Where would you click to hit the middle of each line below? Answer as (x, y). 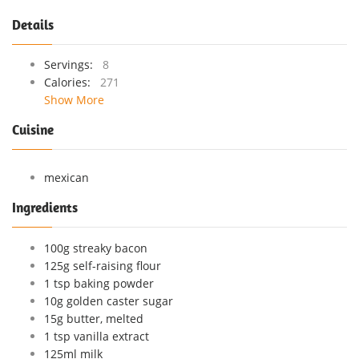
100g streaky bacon (96, 248)
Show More (74, 99)
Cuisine (33, 129)
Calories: (71, 82)
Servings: (72, 64)
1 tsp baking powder (99, 283)
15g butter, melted (94, 318)
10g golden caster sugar (109, 301)
